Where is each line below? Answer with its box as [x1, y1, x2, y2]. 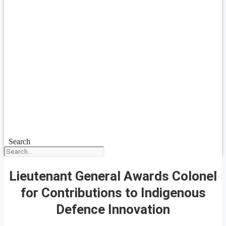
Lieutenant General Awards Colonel [9, 168, 217, 184]
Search [8, 137, 30, 146]
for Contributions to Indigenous [20, 185, 206, 200]
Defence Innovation [56, 201, 170, 217]
